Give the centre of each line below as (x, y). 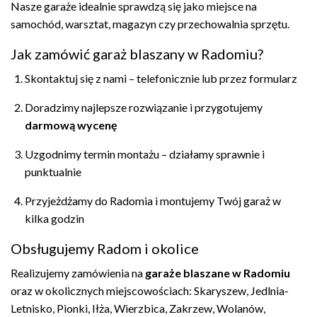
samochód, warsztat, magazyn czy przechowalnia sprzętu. (150, 24)
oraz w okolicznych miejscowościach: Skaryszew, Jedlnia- (150, 290)
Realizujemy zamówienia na (78, 273)
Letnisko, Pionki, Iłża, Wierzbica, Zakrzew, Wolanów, (138, 308)
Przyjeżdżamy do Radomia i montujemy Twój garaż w (153, 201)
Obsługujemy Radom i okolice (105, 248)
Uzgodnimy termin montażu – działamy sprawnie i (145, 154)
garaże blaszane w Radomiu (218, 273)
